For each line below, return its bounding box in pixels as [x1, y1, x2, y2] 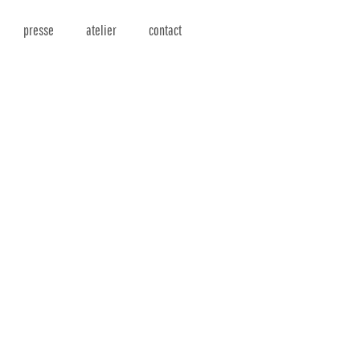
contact [149, 22, 182, 39]
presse [23, 22, 54, 39]
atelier [86, 22, 117, 39]
